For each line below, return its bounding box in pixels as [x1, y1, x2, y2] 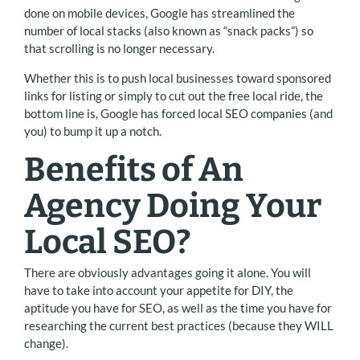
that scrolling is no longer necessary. [24, 41, 215, 56]
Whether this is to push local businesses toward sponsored [24, 71, 331, 86]
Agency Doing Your [24, 186, 321, 227]
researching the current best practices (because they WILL [24, 318, 333, 333]
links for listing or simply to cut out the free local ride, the [24, 88, 323, 104]
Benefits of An [24, 149, 243, 190]
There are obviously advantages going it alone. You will [24, 265, 311, 280]
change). [24, 336, 68, 351]
